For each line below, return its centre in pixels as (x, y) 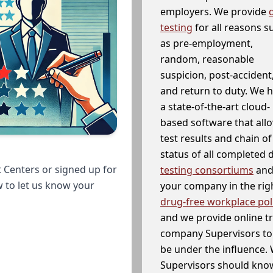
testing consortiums (207, 170)
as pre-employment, (207, 44)
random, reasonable (207, 59)
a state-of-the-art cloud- (215, 107)
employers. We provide (214, 12)
